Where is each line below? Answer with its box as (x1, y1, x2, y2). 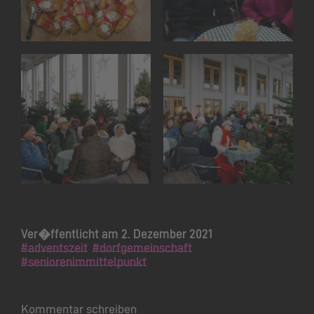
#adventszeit (21, 240, 88, 256)
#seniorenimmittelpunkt (21, 254, 146, 270)
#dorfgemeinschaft (93, 240, 192, 256)
